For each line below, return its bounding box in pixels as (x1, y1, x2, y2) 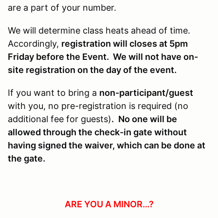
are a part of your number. (8, 2, 116, 13)
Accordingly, (8, 38, 61, 49)
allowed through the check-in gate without (8, 127, 187, 137)
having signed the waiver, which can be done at (8, 140, 205, 150)
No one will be (118, 113, 177, 124)
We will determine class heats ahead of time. (8, 25, 193, 36)
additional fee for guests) (8, 113, 111, 124)
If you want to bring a (8, 87, 99, 98)
